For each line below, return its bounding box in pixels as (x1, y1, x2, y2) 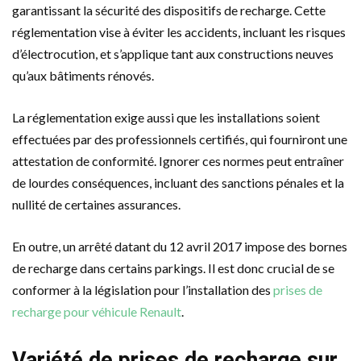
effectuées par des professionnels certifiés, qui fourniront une (12, 131, 347, 147)
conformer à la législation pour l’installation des (12, 281, 273, 297)
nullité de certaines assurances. (12, 196, 180, 212)
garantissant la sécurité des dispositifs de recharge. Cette (12, 2, 326, 18)
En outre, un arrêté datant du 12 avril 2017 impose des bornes (12, 238, 347, 254)
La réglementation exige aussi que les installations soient (12, 109, 320, 125)
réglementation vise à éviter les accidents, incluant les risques (12, 23, 346, 39)
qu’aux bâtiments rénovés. (12, 67, 154, 83)
